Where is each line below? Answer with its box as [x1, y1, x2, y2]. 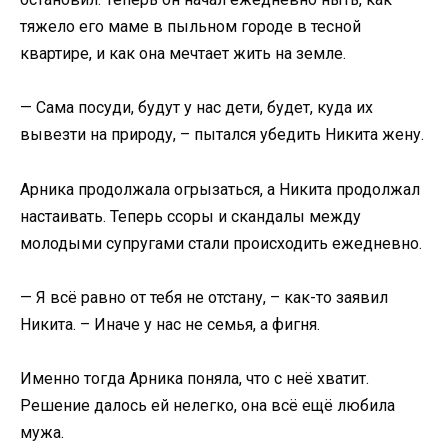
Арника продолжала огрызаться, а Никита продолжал [20, 179, 420, 199]
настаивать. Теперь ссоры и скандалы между [20, 206, 361, 226]
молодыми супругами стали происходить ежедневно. [20, 233, 422, 253]
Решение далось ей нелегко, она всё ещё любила [20, 396, 395, 416]
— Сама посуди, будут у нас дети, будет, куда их [20, 98, 373, 118]
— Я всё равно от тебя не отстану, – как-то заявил [20, 287, 388, 307]
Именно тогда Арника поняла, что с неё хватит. [20, 369, 369, 389]
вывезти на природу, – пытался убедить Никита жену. [20, 125, 424, 145]
